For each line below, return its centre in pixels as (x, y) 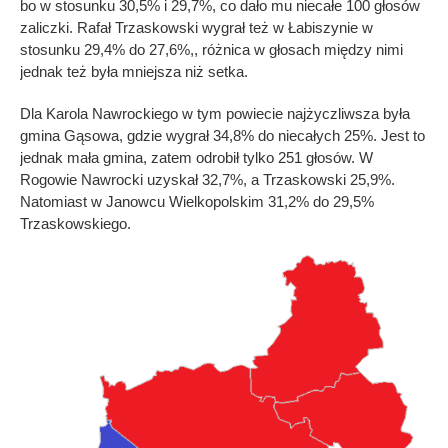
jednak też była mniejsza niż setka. (134, 71)
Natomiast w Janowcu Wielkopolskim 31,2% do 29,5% (197, 201)
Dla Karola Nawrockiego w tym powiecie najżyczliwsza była (215, 113)
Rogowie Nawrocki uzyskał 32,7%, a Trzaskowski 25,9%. (207, 179)
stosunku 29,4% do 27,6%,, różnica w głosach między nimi (211, 49)
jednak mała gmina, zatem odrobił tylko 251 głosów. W (196, 157)
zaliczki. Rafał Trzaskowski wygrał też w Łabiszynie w (196, 27)
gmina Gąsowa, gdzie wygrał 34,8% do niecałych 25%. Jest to (222, 135)
